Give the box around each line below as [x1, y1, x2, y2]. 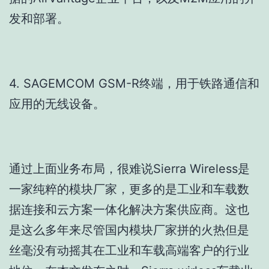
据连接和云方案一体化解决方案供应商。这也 [9, 202, 249, 217]
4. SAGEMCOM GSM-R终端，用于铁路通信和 [9, 76, 259, 91]
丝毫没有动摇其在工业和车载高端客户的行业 [9, 243, 249, 258]
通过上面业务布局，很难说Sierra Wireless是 [9, 161, 250, 176]
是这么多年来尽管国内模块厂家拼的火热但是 [9, 222, 249, 237]
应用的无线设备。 [9, 96, 105, 111]
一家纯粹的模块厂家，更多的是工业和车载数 [9, 181, 249, 196]
